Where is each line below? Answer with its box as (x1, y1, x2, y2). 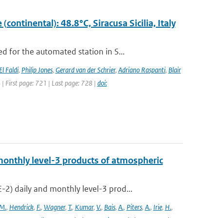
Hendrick (9, 202, 34, 212)
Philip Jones (21, 65, 53, 74)
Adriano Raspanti (118, 65, 165, 74)
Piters (126, 202, 142, 212)
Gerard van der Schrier (55, 65, 115, 74)
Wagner (43, 202, 65, 212)
